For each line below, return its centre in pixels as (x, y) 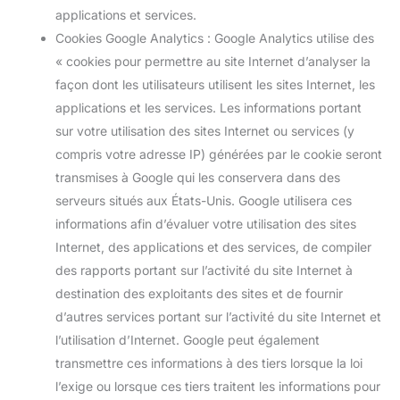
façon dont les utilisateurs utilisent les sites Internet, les (215, 84)
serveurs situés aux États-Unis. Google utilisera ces (204, 200)
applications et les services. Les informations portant (208, 108)
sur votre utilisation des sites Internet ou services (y (205, 131)
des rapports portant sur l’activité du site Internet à (204, 270)
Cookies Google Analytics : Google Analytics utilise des (215, 38)
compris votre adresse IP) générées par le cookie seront (219, 154)
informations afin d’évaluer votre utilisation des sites (206, 224)
